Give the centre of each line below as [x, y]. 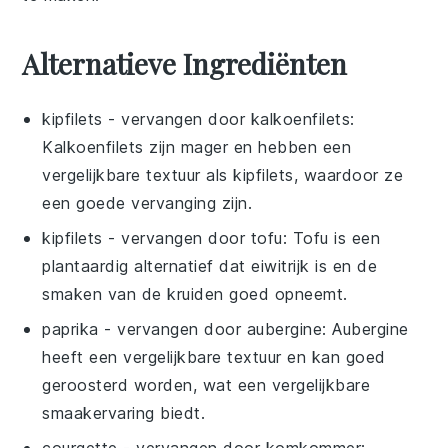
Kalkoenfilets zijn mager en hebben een [197, 146]
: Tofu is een [331, 237]
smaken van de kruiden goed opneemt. [195, 293]
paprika [70, 328]
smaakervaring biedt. [124, 412]
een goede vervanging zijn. [147, 202]
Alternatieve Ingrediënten [185, 63]
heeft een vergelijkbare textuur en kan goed [214, 356]
